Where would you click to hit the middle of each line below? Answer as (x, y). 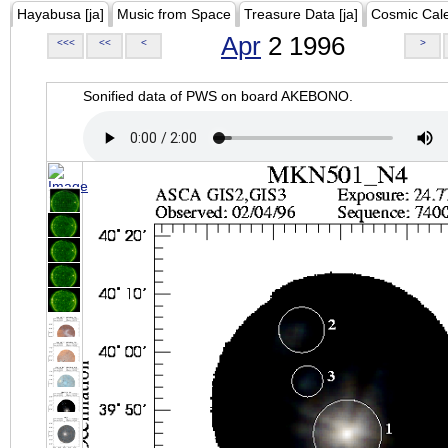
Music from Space (174, 14)
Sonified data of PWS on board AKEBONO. (218, 96)
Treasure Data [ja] (301, 14)
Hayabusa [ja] (60, 14)
